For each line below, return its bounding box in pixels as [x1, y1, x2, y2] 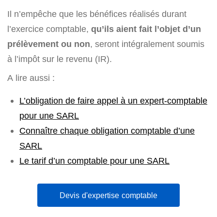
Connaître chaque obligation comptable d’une [19, 125, 195, 136]
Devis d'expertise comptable [60, 190, 157, 201]
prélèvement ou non [7, 39, 90, 49]
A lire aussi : [7, 73, 55, 83]
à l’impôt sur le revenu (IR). [7, 54, 112, 64]
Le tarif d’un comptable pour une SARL [19, 155, 170, 166]
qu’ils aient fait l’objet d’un [91, 24, 201, 34]
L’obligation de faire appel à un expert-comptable [19, 95, 207, 106]
